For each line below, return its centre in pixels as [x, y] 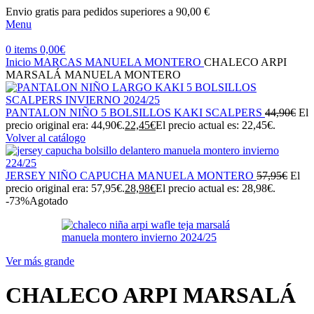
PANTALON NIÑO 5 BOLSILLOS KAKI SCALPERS [135, 112]
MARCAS [59, 62]
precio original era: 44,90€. [65, 125]
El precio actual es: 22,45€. [216, 125]
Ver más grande [40, 261]
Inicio [20, 62]
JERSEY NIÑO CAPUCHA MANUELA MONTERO [131, 176]
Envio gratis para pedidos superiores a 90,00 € [108, 12]
